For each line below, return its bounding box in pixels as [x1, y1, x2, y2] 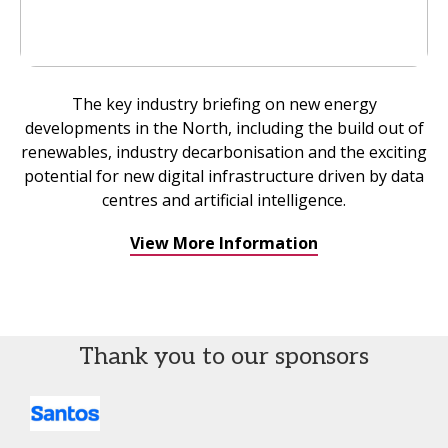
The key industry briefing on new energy [71, 93, 377, 115]
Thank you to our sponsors [79, 342, 369, 371]
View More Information [130, 232, 318, 254]
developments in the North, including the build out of [24, 117, 424, 139]
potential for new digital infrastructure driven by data [24, 165, 424, 187]
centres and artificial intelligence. [102, 189, 346, 211]
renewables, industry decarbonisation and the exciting [21, 141, 427, 163]
